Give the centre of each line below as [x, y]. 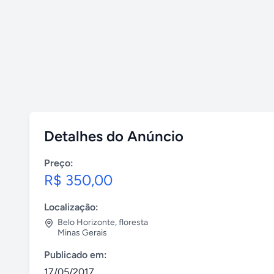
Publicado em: [76, 255]
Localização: [71, 207]
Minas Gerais [82, 233]
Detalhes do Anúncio [114, 136]
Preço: [59, 163]
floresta [133, 222]
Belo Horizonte [86, 222]
